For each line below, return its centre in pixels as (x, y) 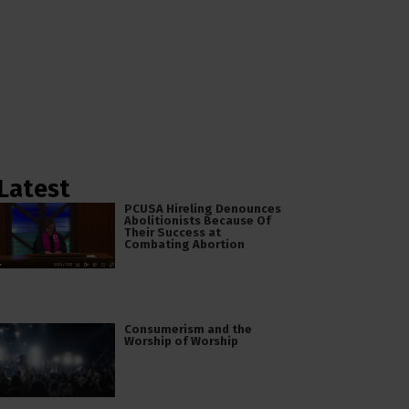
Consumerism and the (188, 329)
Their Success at (172, 232)
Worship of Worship (181, 341)
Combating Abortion (184, 244)
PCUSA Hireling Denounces (202, 208)
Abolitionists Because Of (197, 220)
